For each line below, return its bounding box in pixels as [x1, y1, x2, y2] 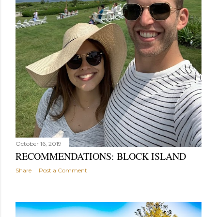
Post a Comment [39, 166, 87, 174]
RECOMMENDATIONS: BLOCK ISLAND [15, 149, 186, 163]
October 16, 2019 [15, 139, 62, 147]
